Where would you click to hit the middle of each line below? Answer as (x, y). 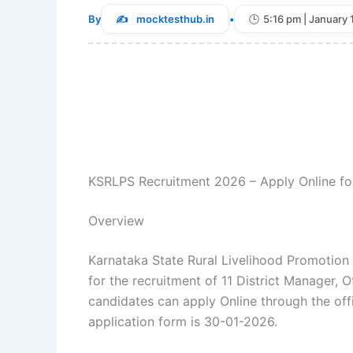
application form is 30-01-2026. (183, 322)
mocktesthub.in (175, 19)
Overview (116, 221)
